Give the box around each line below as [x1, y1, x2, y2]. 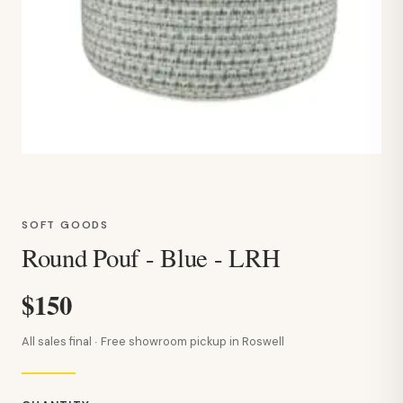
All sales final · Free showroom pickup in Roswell [22, 334, 284, 350]
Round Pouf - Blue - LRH [22, 240, 281, 274]
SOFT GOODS [22, 218, 109, 232]
